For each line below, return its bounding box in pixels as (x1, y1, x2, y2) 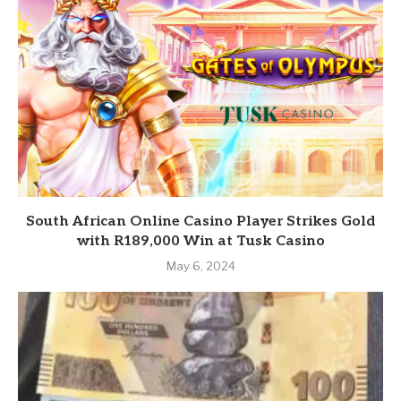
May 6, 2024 (166, 259, 235, 274)
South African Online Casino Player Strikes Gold (25, 213, 376, 231)
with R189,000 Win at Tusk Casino (76, 233, 325, 251)
